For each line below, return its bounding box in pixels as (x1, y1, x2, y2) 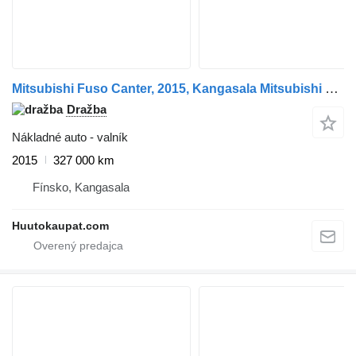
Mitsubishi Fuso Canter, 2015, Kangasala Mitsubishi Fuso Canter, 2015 (325, 80, 339, 96)
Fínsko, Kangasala (33, 180, 130, 194)
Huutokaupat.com (12, 219, 109, 232)
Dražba (67, 102, 106, 116)
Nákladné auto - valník (12, 130, 128, 144)
